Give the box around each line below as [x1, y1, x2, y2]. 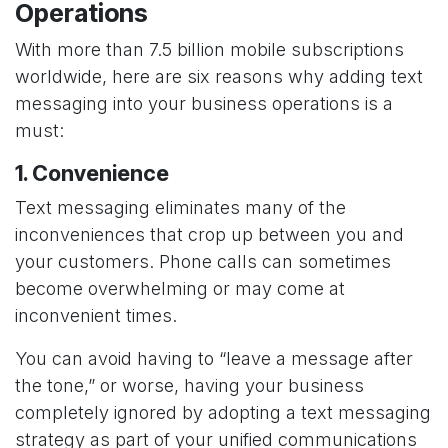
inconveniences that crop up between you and [15, 224, 404, 246]
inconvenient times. [15, 305, 177, 327]
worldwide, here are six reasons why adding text [15, 66, 423, 88]
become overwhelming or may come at [15, 278, 345, 300]
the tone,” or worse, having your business [15, 375, 364, 397]
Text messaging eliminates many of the [15, 197, 346, 219]
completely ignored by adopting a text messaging [15, 402, 431, 424]
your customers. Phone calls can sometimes [15, 251, 391, 273]
